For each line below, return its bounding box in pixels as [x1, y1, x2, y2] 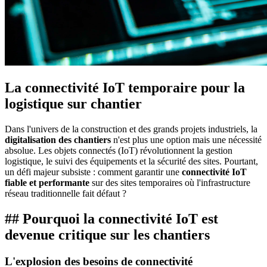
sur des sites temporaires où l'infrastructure [89, 177, 250, 188]
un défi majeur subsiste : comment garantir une [5, 166, 182, 177]
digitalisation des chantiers [5, 134, 111, 145]
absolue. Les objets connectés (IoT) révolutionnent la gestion [5, 145, 232, 156]
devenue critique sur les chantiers [5, 226, 210, 243]
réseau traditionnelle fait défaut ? [5, 188, 126, 198]
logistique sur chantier [5, 95, 142, 111]
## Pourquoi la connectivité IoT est [5, 210, 218, 226]
